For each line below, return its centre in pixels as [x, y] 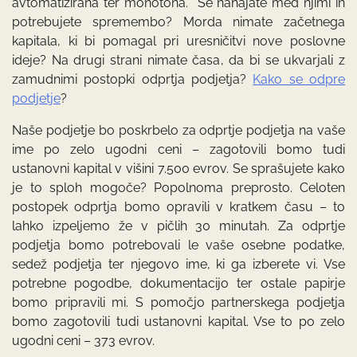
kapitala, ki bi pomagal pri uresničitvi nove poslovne [178, 41]
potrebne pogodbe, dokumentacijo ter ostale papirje [178, 283]
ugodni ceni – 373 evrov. [83, 341]
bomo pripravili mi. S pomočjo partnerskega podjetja [178, 302]
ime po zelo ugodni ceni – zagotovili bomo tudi [178, 149]
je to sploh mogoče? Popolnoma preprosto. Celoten [178, 188]
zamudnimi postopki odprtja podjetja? [133, 79]
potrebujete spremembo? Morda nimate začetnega [178, 22]
